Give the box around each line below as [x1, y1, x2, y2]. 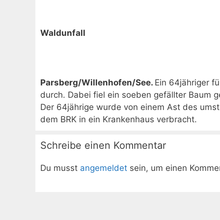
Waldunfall [40, 28, 85, 38]
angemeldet [80, 163, 127, 173]
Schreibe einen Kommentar [40, 139, 166, 151]
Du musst [40, 163, 80, 173]
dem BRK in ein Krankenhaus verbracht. [40, 114, 197, 124]
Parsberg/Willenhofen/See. [40, 78, 155, 87]
